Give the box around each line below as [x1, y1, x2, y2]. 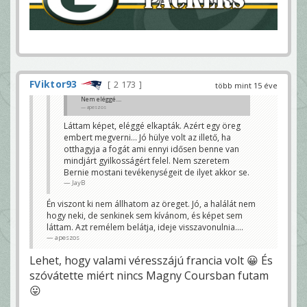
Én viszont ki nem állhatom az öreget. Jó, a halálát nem [47, 198, 256, 210]
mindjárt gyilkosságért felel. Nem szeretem [64, 155, 230, 167]
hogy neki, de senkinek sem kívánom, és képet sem [47, 210, 243, 221]
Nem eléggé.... [81, 95, 121, 103]
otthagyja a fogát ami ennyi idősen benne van [64, 143, 239, 155]
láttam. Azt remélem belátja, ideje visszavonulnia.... [47, 221, 243, 233]
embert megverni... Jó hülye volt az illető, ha [64, 132, 231, 143]
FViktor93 [29, 77, 77, 90]
